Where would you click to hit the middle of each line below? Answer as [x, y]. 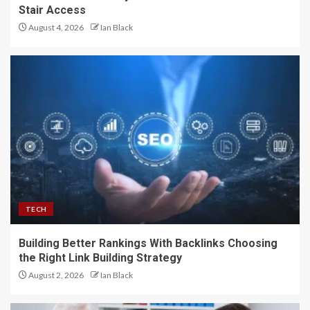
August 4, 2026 [55, 27]
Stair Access [52, 10]
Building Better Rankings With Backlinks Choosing [148, 243]
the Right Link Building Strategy [100, 257]
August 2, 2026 [55, 275]
